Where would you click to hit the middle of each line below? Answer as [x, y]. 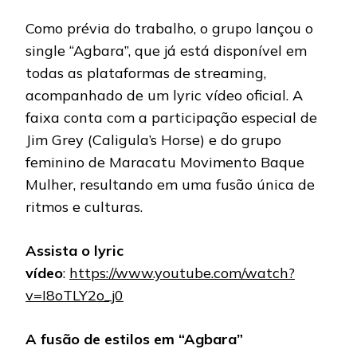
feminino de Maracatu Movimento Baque [165, 163]
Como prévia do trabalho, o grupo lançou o [169, 29]
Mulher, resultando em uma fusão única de [170, 185]
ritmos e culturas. [84, 207]
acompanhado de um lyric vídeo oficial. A [164, 96]
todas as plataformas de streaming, [146, 73]
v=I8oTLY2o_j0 [75, 296]
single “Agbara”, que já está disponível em [166, 51]
